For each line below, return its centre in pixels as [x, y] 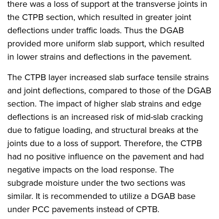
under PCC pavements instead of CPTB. [83, 209]
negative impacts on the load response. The [91, 170]
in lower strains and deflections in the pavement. [99, 57]
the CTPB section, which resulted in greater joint [99, 17]
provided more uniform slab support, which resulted [106, 44]
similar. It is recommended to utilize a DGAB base [101, 196]
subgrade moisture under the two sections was [96, 183]
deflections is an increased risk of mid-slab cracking [105, 117]
